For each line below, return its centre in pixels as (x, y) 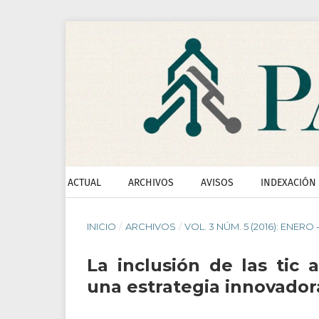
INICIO (101, 227)
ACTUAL (84, 183)
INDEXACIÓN (288, 183)
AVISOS (217, 183)
